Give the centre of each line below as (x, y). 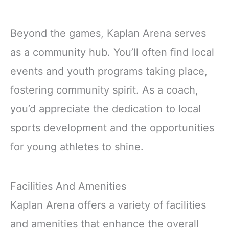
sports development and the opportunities (112, 128)
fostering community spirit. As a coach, (104, 90)
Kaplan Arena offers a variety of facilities (108, 205)
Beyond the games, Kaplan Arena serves (108, 33)
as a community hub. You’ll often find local (112, 52)
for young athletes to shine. (77, 147)
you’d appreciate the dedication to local (106, 109)
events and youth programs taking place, (109, 71)
